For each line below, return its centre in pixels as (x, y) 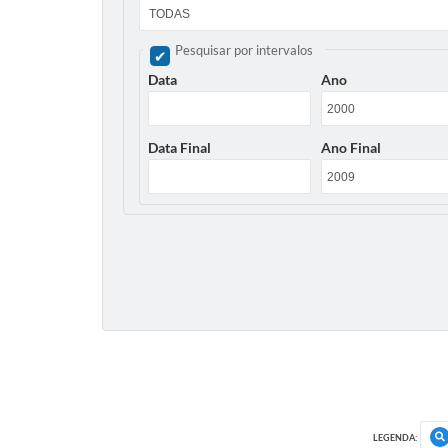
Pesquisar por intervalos (244, 49)
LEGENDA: (395, 437)
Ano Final (351, 147)
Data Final (179, 147)
